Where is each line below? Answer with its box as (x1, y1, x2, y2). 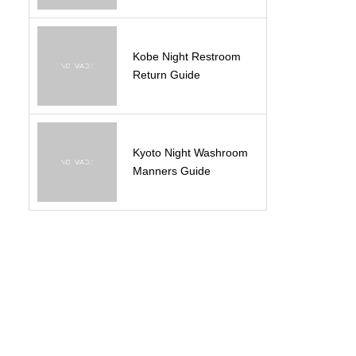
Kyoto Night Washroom (133, 146, 248, 159)
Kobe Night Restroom (133, 50, 241, 63)
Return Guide (133, 68, 200, 81)
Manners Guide (133, 164, 211, 177)
